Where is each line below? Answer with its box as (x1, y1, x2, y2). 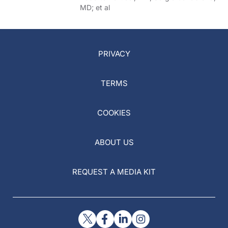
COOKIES (97, 108, 131, 118)
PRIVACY (98, 49, 130, 59)
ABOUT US (94, 137, 134, 147)
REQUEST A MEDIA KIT (72, 167, 156, 177)
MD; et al (80, 3, 110, 12)
